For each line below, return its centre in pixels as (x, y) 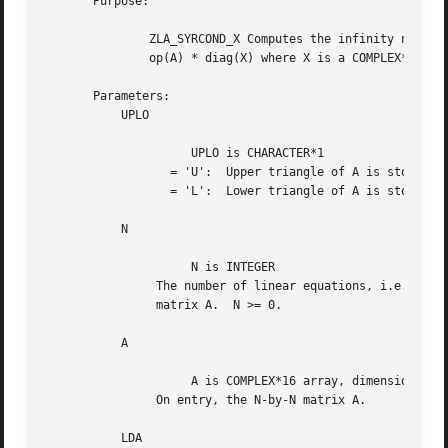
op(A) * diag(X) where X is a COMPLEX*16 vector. (72, 58)
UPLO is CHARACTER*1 (100, 153)
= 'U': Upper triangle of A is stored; (100, 172)
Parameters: (107, 96)
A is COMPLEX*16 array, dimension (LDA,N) (100, 381)
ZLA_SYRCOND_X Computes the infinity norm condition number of (72, 39)
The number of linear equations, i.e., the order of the (100, 286)
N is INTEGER (100, 267)
